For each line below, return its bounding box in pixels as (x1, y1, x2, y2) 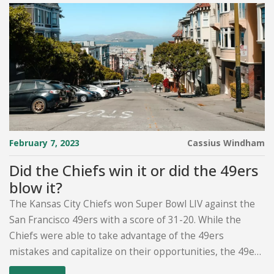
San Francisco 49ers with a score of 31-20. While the (9, 213, 241, 226)
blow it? (9, 177, 62, 198)
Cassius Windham (187, 137, 265, 149)
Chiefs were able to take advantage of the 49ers (9, 229, 224, 242)
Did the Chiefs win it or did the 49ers (9, 160, 258, 180)
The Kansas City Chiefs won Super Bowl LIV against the (9, 198, 255, 210)
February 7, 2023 (9, 137, 80, 149)
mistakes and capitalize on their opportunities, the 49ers (9, 245, 264, 258)
